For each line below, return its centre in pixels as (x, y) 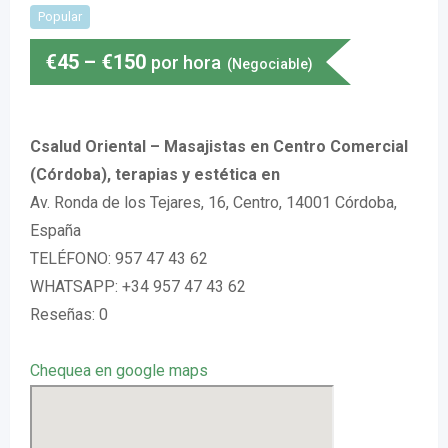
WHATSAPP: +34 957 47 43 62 (138, 286)
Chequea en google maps (119, 370)
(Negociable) (270, 64)
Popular (60, 16)
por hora (186, 62)
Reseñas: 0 (69, 314)
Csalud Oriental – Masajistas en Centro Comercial (219, 146)
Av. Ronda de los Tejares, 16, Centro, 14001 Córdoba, (213, 202)
